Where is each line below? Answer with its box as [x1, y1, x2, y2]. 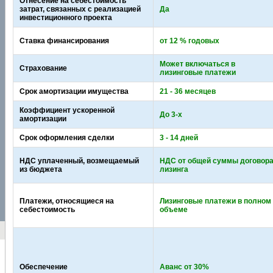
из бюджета [19, 165, 62, 174]
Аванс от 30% [159, 263, 209, 272]
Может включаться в [159, 60, 235, 69]
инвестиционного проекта [19, 13, 112, 23]
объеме [159, 205, 188, 214]
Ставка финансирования [19, 37, 109, 46]
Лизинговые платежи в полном [159, 197, 271, 206]
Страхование [19, 64, 67, 73]
